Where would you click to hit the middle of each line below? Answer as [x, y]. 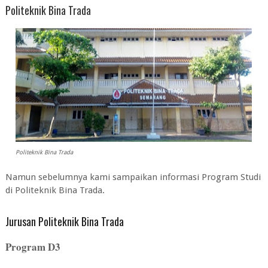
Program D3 [33, 247]
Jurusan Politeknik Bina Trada [64, 221]
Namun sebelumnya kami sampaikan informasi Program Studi [133, 177]
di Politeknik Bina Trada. [55, 190]
